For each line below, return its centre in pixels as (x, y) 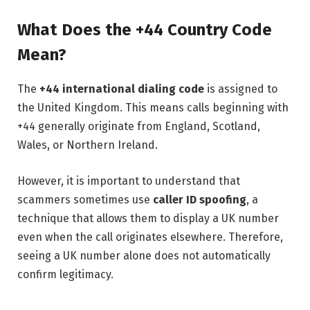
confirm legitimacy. (65, 274)
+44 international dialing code (122, 89)
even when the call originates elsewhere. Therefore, (150, 237)
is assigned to (241, 89)
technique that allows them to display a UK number (148, 218)
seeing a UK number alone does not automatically (144, 255)
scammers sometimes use (85, 199)
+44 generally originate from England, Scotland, (139, 127)
